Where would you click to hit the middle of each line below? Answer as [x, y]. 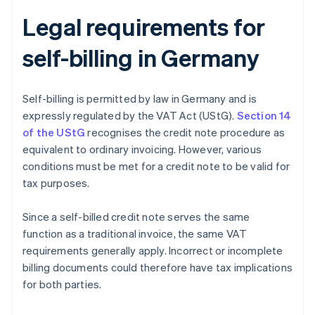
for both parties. [62, 284]
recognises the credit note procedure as [185, 133]
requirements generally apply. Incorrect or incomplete [153, 251]
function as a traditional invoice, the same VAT [135, 234]
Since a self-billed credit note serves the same [136, 217]
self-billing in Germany [141, 58]
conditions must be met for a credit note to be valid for [156, 166]
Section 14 [264, 116]
